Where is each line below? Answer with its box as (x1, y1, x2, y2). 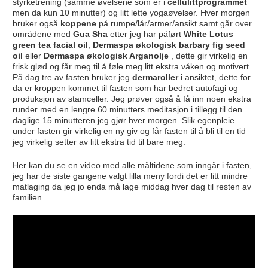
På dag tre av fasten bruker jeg (12, 72, 132, 82)
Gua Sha (70, 29, 108, 39)
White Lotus (183, 29, 233, 39)
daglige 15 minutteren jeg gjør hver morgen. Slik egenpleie (12, 115, 234, 125)
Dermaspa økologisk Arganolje (43, 50, 169, 60)
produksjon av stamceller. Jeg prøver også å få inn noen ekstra (12, 93, 251, 103)
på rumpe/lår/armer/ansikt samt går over (98, 18, 252, 28)
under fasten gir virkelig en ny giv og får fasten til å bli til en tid (12, 126, 246, 136)
